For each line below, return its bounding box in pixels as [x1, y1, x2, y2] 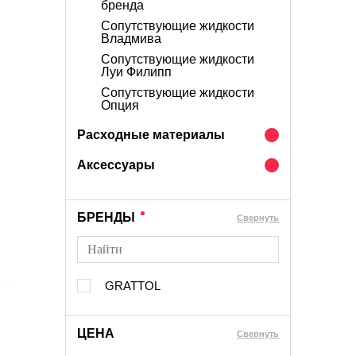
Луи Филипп [101, 65, 172, 79]
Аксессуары [77, 158, 155, 172]
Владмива [101, 32, 161, 45]
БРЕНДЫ [77, 211, 135, 224]
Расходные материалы [77, 128, 225, 141]
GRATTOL [105, 279, 161, 292]
